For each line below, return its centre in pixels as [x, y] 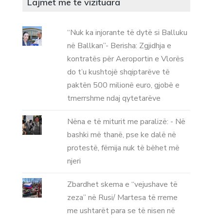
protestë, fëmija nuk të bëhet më [123, 148]
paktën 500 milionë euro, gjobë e [123, 85]
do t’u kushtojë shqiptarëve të [118, 72]
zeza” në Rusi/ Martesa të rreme [122, 198]
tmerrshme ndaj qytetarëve [114, 99]
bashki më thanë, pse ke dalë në [121, 135]
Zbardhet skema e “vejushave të [122, 185]
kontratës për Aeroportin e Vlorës [125, 59]
